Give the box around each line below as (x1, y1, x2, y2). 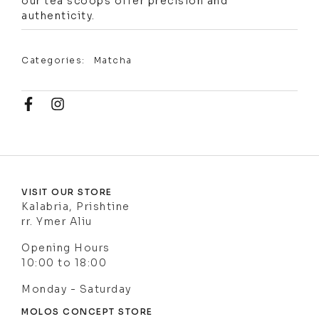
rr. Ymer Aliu (21, 214, 93, 228)
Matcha (93, 54, 132, 66)
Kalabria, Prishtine (21, 199, 130, 213)
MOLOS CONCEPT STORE (21, 305, 153, 317)
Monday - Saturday (21, 282, 132, 296)
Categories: (21, 54, 85, 66)
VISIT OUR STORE (21, 186, 113, 197)
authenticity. (21, 9, 95, 22)
